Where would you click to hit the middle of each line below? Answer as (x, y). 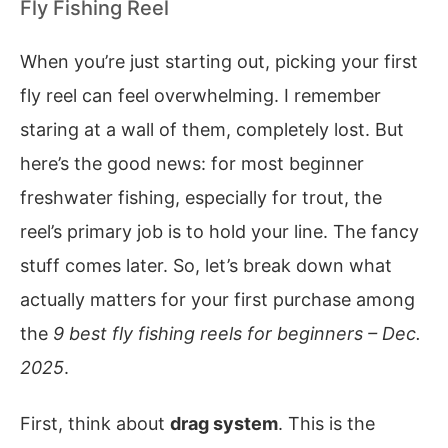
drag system (224, 423)
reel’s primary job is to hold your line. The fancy (219, 231)
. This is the (326, 423)
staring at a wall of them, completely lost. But (212, 129)
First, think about (95, 423)
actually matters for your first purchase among (217, 299)
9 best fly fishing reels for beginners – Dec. (237, 333)
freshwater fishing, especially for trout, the (201, 197)
